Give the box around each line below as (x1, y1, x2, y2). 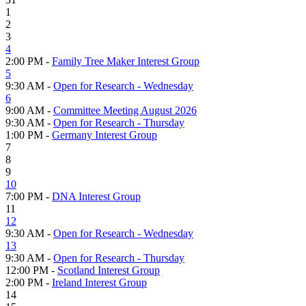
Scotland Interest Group (57, 264, 160, 276)
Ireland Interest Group (52, 276, 147, 288)
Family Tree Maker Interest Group (52, 55, 199, 67)
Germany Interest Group (52, 128, 157, 141)
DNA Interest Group (52, 190, 141, 202)
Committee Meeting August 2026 (53, 104, 197, 116)
